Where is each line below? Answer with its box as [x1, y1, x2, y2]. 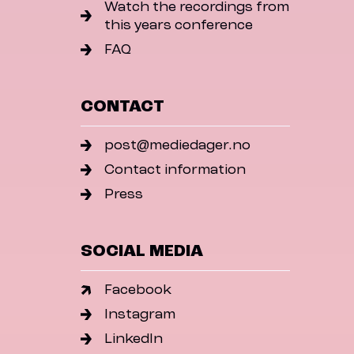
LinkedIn [104, 331, 164, 347]
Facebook [104, 282, 172, 298]
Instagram [104, 307, 176, 322]
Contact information [104, 162, 247, 178]
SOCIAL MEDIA [80, 242, 203, 261]
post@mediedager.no [104, 137, 251, 153]
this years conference [104, 17, 254, 33]
